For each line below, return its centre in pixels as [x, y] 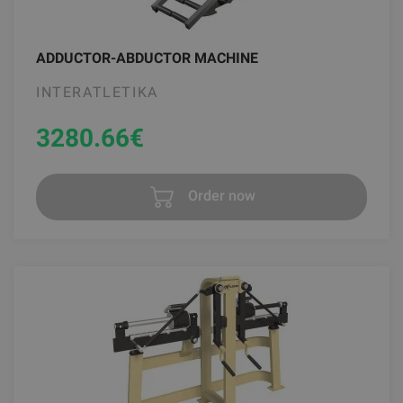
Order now [219, 195]
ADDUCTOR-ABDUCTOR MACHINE [147, 58]
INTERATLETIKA [97, 92]
